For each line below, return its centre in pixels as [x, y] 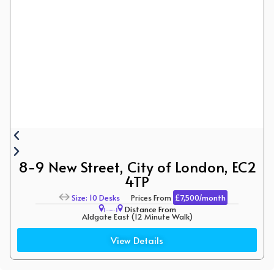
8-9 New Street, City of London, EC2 [137, 167]
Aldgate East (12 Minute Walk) [137, 217]
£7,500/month [200, 198]
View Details [137, 240]
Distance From [149, 209]
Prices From [146, 198]
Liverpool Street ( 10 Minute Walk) [137, 233]
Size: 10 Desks [96, 198]
